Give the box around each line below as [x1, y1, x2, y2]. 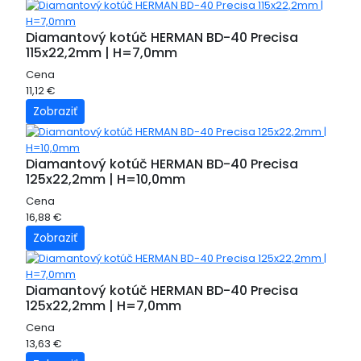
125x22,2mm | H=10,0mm [26, 170, 185, 189]
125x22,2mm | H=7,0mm [26, 297, 181, 315]
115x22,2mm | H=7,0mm [26, 44, 177, 62]
